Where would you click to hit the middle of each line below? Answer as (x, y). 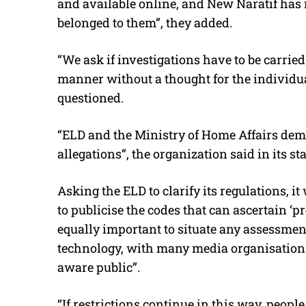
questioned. (91, 98)
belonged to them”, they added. (145, 23)
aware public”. (99, 267)
